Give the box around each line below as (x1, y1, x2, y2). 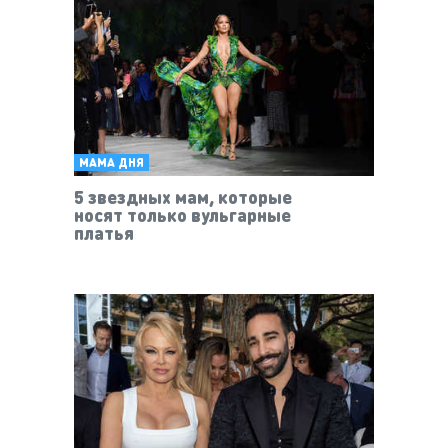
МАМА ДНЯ (79, 154, 144, 170)
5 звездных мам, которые (74, 184, 292, 208)
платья (74, 220, 134, 244)
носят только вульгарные (74, 202, 291, 226)
